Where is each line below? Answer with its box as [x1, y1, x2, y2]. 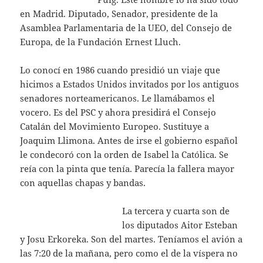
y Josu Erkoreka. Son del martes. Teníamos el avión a [20, 233, 243, 245]
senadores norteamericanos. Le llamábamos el [20, 92, 215, 104]
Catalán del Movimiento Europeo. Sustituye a [20, 120, 210, 133]
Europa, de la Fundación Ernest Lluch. [20, 36, 181, 48]
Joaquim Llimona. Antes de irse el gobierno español [20, 134, 238, 147]
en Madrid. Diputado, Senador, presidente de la [20, 8, 218, 20]
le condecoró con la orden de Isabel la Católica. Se [20, 149, 229, 161]
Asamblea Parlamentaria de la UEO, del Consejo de [20, 22, 232, 34]
